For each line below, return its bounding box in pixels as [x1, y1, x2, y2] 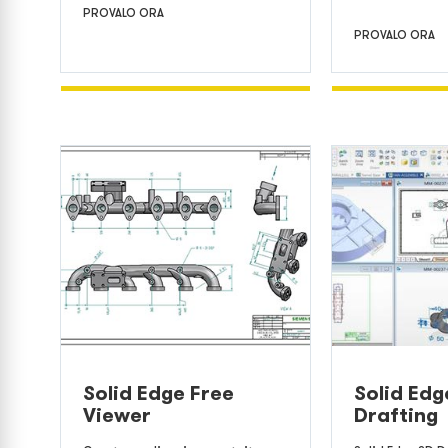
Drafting [354, 402, 439, 429]
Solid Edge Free [83, 380, 234, 407]
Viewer [83, 402, 151, 429]
